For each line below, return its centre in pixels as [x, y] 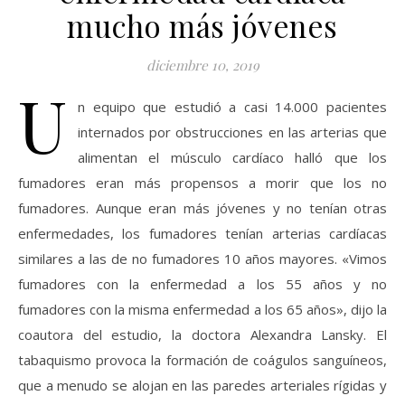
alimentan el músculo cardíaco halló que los [232, 157]
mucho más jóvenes [202, 25]
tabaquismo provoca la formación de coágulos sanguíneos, [202, 360]
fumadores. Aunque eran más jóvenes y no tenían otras [202, 208]
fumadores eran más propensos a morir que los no [202, 183]
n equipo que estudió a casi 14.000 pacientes [232, 107]
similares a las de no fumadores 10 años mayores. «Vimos [202, 259]
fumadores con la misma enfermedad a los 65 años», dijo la [202, 309]
